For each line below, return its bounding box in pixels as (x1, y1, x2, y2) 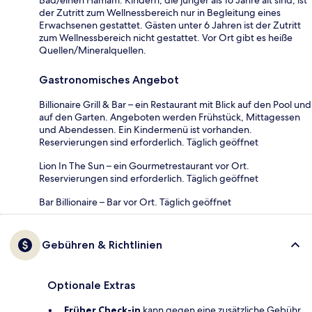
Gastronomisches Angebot (39, 72, 179, 86)
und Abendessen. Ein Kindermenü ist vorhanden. (39, 123, 252, 136)
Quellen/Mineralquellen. (39, 43, 146, 56)
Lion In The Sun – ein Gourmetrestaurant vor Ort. (39, 159, 249, 172)
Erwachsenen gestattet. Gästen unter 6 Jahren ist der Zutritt (39, 18, 301, 31)
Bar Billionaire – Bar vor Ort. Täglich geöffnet (39, 195, 231, 208)
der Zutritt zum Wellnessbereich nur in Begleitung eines (39, 6, 281, 19)
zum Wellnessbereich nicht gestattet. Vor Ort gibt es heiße (39, 31, 292, 44)
